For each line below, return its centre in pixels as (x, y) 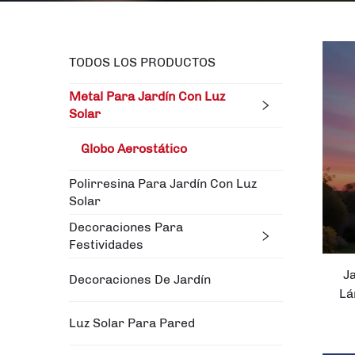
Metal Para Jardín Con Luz (147, 96)
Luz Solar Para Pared (132, 323)
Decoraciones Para (126, 227)
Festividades (106, 244)
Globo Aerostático (134, 149)
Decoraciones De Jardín (140, 279)
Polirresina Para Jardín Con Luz (163, 183)
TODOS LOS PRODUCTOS (142, 62)
